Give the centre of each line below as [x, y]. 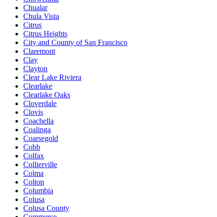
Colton [34, 182]
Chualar [35, 7]
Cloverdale [40, 103]
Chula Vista [41, 16]
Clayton [35, 68]
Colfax [34, 155]
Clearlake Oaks [47, 94]
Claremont [39, 51]
